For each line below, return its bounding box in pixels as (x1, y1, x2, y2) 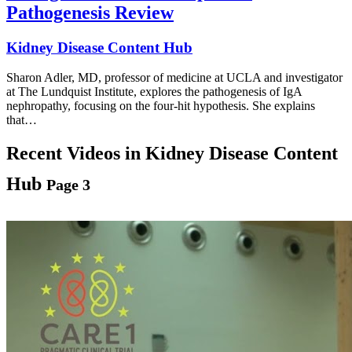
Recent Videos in (6, 143, 145, 164)
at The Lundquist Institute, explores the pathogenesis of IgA (6, 85, 302, 99)
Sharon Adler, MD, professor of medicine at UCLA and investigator (6, 71, 343, 85)
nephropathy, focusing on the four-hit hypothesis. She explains (6, 99, 315, 113)
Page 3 (46, 176, 90, 194)
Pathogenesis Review (6, 2, 174, 23)
